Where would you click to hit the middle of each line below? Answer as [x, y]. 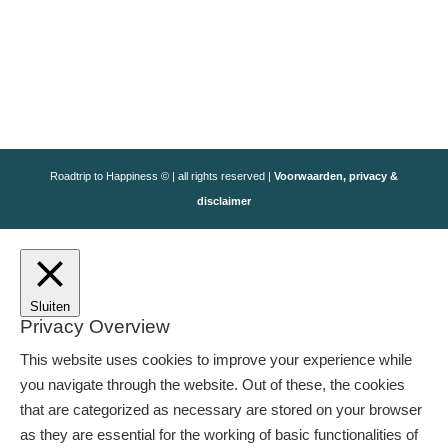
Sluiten [50, 307]
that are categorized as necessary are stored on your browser [221, 410]
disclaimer [223, 201]
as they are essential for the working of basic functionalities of [219, 435]
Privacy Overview [95, 327]
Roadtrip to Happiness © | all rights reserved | [161, 176]
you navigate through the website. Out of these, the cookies [212, 385]
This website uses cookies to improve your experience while [216, 360]
